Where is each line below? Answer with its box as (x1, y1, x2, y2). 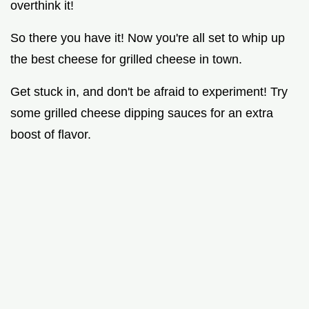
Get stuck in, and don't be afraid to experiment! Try (10, 84, 288, 99)
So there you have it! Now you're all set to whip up (10, 30, 285, 45)
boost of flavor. (10, 127, 91, 141)
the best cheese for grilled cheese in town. (10, 52, 242, 66)
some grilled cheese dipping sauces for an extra (10, 106, 273, 120)
